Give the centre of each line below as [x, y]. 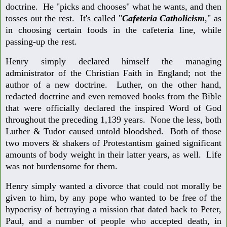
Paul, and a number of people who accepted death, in [113, 221]
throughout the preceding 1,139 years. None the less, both [113, 120]
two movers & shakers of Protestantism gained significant [113, 143]
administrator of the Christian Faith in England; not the [113, 73]
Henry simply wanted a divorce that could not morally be [113, 186]
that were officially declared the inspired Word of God [113, 108]
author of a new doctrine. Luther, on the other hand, [113, 85]
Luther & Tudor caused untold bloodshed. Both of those [113, 131]
